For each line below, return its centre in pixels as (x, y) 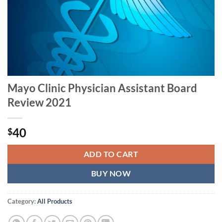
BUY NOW (111, 173)
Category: (22, 201)
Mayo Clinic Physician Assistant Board (102, 88)
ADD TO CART (111, 154)
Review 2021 (39, 102)
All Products (55, 201)
